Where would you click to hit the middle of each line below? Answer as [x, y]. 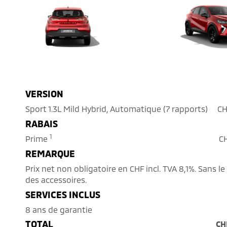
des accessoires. [56, 180]
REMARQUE [50, 154]
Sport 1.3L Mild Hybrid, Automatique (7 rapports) [117, 109]
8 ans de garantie [59, 210]
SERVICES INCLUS [63, 195]
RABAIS [42, 124]
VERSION [44, 94]
